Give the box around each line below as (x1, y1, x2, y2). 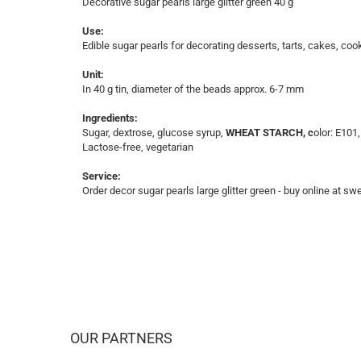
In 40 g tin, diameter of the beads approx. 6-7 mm (82, 83, 304, 95)
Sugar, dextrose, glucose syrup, (82, 127, 226, 139)
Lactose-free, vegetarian (82, 141, 193, 153)
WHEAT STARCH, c (226, 127, 313, 139)
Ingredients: (82, 112, 138, 124)
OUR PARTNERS (70, 330, 172, 346)
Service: (82, 170, 121, 182)
